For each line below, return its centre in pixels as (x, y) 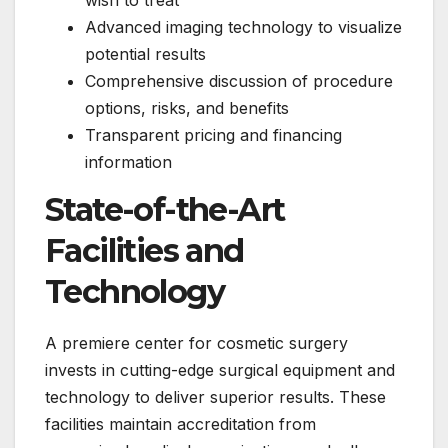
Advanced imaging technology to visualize (243, 27)
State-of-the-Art (165, 209)
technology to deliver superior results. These (215, 396)
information (128, 162)
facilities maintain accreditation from (180, 423)
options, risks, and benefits (187, 108)
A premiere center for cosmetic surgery (196, 342)
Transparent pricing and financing (213, 135)
